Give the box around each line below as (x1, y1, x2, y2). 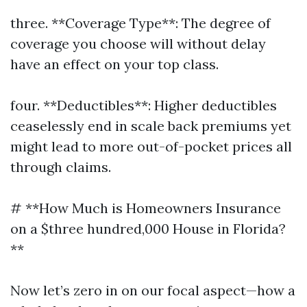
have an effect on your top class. (10, 56, 219, 73)
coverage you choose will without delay (10, 35, 266, 52)
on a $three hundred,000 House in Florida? (10, 220, 286, 237)
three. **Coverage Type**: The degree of (10, 14, 271, 32)
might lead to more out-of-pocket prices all (10, 138, 292, 155)
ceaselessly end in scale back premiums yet (10, 117, 291, 134)
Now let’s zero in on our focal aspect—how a (10, 282, 295, 299)
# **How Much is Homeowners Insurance (10, 199, 281, 217)
